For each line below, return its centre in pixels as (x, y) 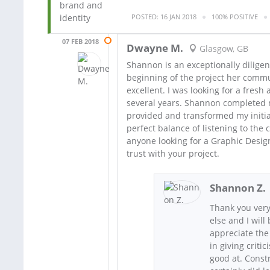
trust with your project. (173, 153)
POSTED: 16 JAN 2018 (164, 17)
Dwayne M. (155, 48)
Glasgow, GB (222, 49)
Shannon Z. (238, 187)
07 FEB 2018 (80, 41)
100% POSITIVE (235, 17)
